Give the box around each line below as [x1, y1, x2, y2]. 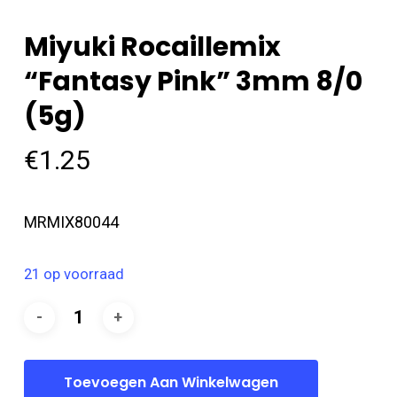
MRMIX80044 [23, 212, 119, 231]
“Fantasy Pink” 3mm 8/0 [23, 62, 362, 100]
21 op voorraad [23, 265, 124, 283]
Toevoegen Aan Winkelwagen [63, 371, 278, 393]
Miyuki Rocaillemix [23, 27, 281, 66]
